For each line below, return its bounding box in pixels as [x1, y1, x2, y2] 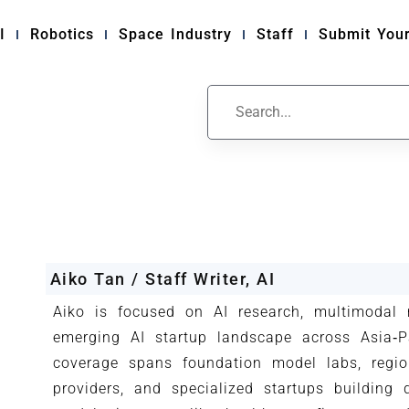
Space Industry [118, 26, 232, 43]
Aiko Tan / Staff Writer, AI [49, 269, 276, 288]
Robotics [29, 26, 94, 43]
